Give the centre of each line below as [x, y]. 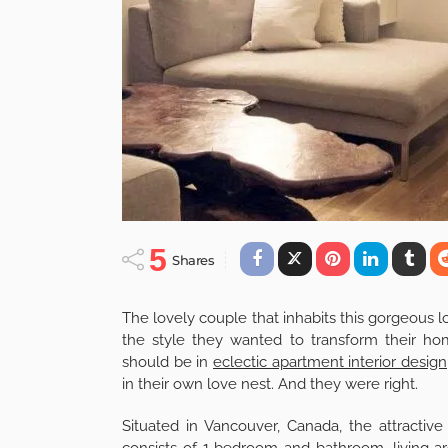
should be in [167, 361]
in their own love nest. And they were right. [270, 383]
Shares [193, 259]
